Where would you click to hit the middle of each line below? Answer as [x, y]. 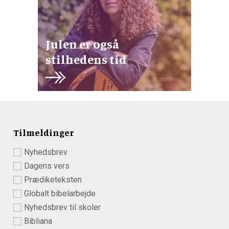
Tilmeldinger [43, 132]
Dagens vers [47, 166]
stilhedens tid [86, 59]
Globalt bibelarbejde [60, 193]
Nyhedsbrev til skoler [62, 207]
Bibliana [38, 221]
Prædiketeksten [53, 179]
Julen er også [82, 44]
